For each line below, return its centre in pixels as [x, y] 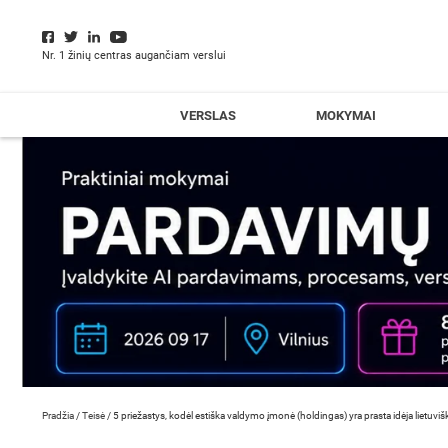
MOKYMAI [346, 115]
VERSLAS [208, 115]
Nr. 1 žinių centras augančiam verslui [134, 55]
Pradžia [58, 415]
